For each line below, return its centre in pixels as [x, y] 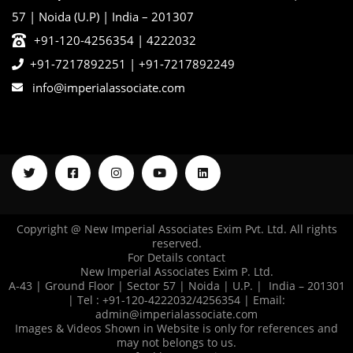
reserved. [176, 243]
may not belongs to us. [176, 343]
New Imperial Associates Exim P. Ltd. [176, 272]
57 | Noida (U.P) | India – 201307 [103, 17]
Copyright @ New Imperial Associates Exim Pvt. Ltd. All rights [176, 229]
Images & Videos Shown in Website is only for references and [176, 329]
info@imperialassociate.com [108, 88]
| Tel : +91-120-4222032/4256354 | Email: [176, 300]
